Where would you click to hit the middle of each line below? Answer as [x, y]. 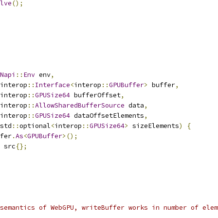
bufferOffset [95, 95]
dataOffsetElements [107, 116]
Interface [53, 85]
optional [35, 126]
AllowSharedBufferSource [80, 105]
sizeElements [154, 126]
